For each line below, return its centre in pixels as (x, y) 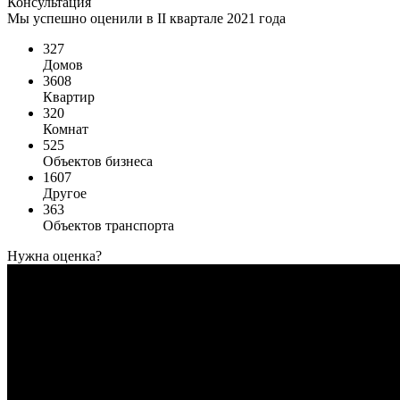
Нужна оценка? (54, 255)
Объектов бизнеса (98, 161)
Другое (65, 193)
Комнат (66, 129)
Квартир (69, 96)
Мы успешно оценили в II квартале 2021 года (146, 18)
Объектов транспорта (108, 225)
